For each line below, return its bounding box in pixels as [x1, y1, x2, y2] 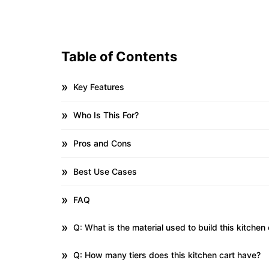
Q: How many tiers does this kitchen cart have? [73, 250, 261, 260]
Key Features [73, 82, 124, 92]
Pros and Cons [73, 138, 131, 148]
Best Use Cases [73, 166, 137, 177]
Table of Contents [61, 49, 177, 64]
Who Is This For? [73, 110, 139, 120]
